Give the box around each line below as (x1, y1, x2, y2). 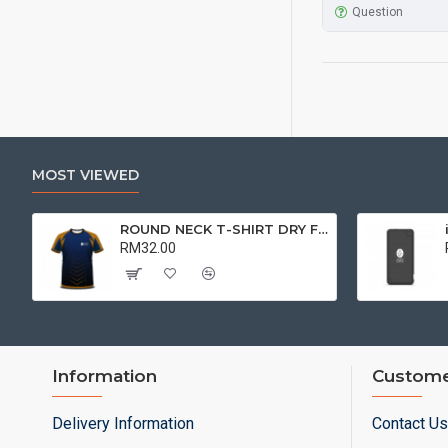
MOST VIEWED (32, 165, 139, 184)
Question (351, 4, 403, 19)
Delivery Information (52, 414, 194, 433)
